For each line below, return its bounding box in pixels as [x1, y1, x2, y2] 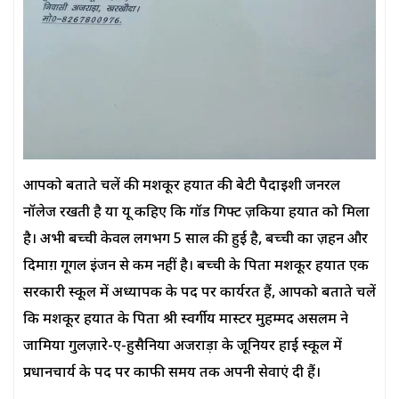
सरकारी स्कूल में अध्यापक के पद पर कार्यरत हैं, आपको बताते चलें [23, 283, 376, 303]
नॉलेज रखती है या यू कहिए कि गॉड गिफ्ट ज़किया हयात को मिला [23, 203, 370, 223]
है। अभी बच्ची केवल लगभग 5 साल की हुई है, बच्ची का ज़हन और [23, 230, 368, 249]
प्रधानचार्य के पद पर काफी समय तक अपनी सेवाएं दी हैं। [23, 363, 321, 383]
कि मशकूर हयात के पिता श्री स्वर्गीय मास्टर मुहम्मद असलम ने [23, 310, 348, 330]
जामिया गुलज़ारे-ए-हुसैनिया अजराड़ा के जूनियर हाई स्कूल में [23, 337, 342, 356]
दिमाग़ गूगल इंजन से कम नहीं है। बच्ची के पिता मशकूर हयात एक [23, 256, 369, 276]
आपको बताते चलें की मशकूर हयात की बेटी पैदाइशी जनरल [23, 176, 340, 196]
